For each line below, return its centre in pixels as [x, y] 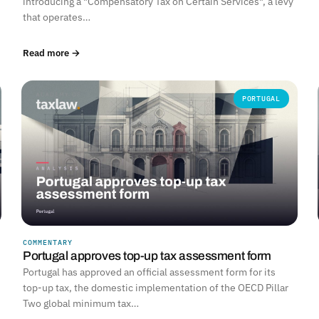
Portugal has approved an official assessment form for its [149, 272]
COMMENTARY [48, 242]
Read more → [52, 53]
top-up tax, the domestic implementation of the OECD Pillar [156, 287]
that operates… [57, 17]
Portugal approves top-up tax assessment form [147, 256]
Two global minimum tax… [81, 303]
